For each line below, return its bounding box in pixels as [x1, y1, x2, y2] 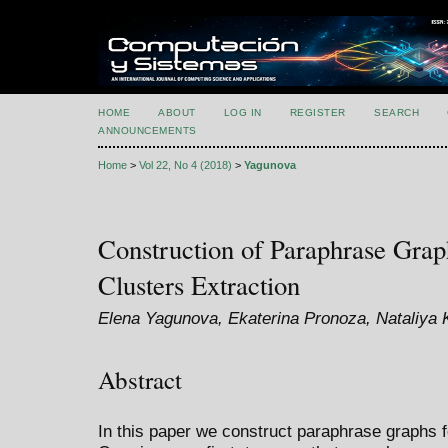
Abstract [98, 362, 182, 396]
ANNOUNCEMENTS [98, 125, 197, 136]
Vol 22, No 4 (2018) [139, 159, 232, 172]
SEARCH [374, 107, 420, 118]
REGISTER [289, 107, 346, 118]
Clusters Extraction [98, 267, 300, 304]
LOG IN [223, 107, 262, 118]
